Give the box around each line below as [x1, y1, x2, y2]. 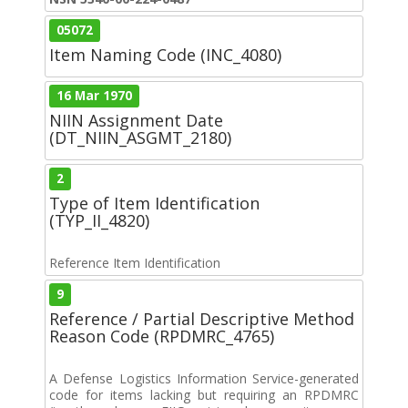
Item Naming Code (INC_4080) [49, 43, 281, 66]
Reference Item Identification [49, 253, 220, 271]
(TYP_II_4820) [49, 209, 149, 231]
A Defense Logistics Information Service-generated [49, 369, 359, 387]
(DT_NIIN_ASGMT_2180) [49, 126, 231, 148]
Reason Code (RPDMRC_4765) [49, 324, 274, 347]
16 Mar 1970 [56, 87, 133, 104]
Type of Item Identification [49, 191, 260, 214]
